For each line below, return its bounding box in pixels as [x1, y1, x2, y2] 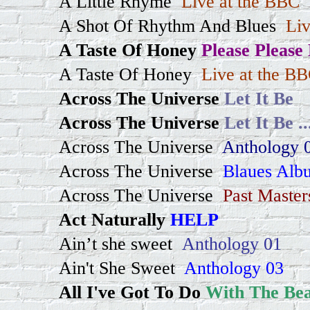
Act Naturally [59, 209, 165, 230]
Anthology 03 [180, 257, 284, 278]
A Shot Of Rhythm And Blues [59, 15, 276, 36]
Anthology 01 [182, 233, 282, 254]
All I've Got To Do [59, 282, 201, 302]
